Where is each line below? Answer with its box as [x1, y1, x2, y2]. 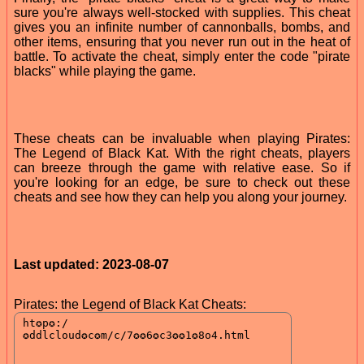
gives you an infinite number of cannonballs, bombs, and [14, 19, 350, 34]
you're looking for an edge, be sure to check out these [14, 175, 350, 189]
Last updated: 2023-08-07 [14, 257, 169, 271]
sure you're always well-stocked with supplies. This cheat [14, 5, 350, 19]
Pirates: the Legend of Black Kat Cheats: [14, 297, 246, 311]
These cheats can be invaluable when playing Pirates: [14, 131, 350, 145]
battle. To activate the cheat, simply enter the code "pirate [14, 49, 350, 63]
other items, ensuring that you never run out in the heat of [14, 34, 350, 49]
